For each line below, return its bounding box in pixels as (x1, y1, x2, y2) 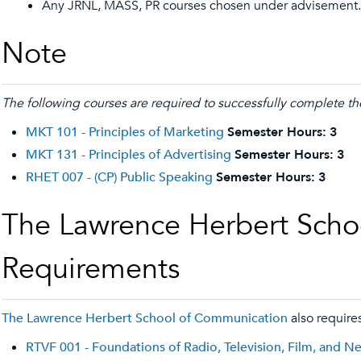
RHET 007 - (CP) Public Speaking (26, 168, 213, 186)
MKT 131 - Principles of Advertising (26, 146, 231, 164)
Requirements (2, 249, 180, 288)
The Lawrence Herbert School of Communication (2, 309, 288, 327)
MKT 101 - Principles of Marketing (26, 123, 224, 141)
